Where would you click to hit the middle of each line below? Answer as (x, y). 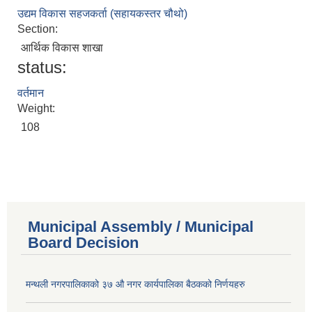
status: (42, 68)
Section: (39, 29)
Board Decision (83, 243)
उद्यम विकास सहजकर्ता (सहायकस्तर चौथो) (102, 14)
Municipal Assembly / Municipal (141, 227)
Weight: (38, 109)
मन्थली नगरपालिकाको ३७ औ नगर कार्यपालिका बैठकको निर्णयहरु (135, 284)
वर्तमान (31, 93)
